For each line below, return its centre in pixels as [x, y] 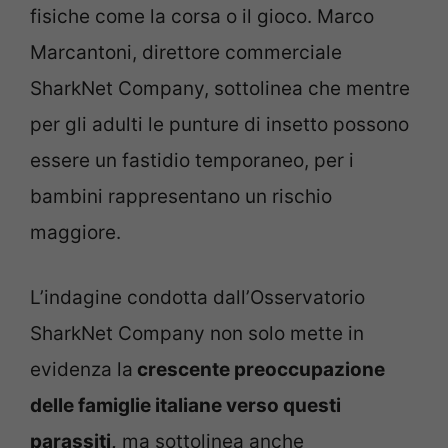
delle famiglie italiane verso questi [185, 405]
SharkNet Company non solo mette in [197, 333]
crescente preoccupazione [259, 369]
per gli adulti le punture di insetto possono [219, 125]
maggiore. [75, 233]
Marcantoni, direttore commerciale [186, 53]
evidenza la [81, 369]
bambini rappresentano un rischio [181, 197]
